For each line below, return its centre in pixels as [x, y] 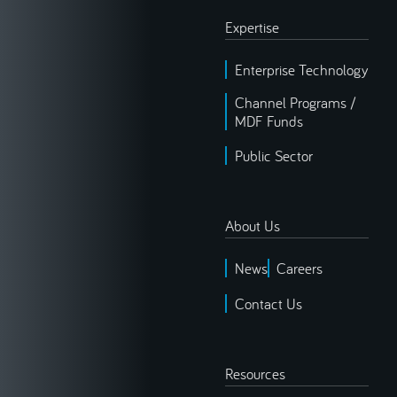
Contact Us [268, 303]
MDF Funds [269, 121]
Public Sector [273, 155]
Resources [255, 373]
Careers [300, 269]
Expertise [252, 27]
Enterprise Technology [301, 70]
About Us [253, 226]
